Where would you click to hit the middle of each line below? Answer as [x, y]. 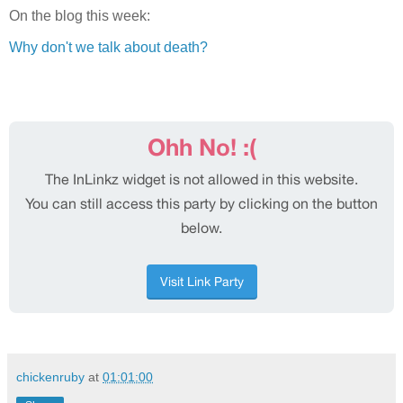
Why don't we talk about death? [108, 48]
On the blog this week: [80, 15]
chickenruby [50, 377]
